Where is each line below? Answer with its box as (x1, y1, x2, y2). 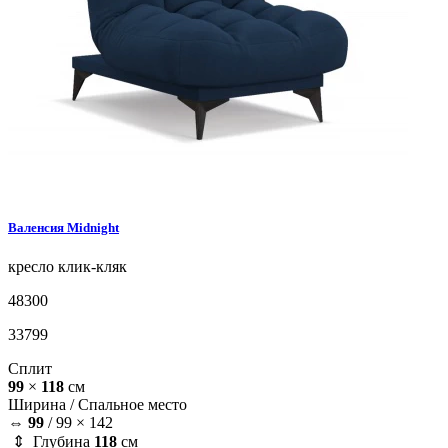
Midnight (67, 220, 119, 236)
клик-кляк (54, 258, 127, 276)
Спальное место (78, 396, 187, 414)
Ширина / (8, 396, 78, 414)
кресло (8, 258, 54, 276)
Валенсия (8, 220, 67, 236)
